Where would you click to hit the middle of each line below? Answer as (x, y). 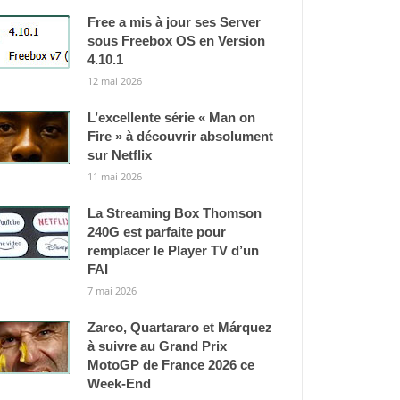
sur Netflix (119, 155)
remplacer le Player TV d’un (173, 250)
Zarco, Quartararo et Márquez (179, 327)
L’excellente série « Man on (171, 117)
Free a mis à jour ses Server (174, 22)
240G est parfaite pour (156, 232)
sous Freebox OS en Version (176, 41)
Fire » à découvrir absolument (180, 136)
